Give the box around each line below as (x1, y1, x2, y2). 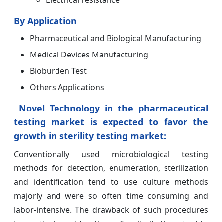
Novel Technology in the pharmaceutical (19, 102, 208, 114)
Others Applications (30, 81, 104, 93)
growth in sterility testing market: (14, 129, 166, 142)
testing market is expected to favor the (14, 115, 208, 128)
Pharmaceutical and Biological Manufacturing (30, 32, 201, 44)
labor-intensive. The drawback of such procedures (14, 204, 208, 215)
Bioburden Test (30, 65, 87, 76)
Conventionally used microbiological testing (14, 148, 208, 160)
